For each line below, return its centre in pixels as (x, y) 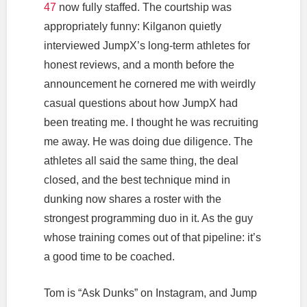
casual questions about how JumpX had (140, 103)
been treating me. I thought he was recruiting (151, 122)
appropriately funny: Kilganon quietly (132, 26)
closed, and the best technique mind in (137, 180)
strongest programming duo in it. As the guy (148, 218)
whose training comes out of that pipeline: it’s (152, 237)
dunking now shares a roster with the (132, 199)
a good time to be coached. (109, 256)
